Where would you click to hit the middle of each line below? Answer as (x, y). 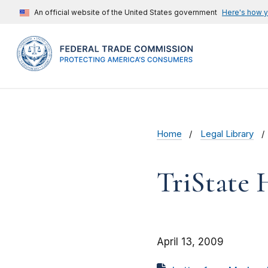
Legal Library (227, 134)
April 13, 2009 (190, 242)
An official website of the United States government (126, 12)
